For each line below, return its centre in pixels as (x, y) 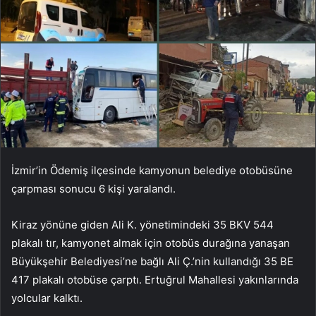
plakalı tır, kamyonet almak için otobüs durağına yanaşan (151, 243)
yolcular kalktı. (47, 298)
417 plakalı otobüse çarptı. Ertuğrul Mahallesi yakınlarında (155, 279)
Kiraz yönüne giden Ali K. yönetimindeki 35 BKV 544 (142, 224)
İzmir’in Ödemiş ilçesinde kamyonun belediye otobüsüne (152, 170)
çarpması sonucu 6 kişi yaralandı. (93, 188)
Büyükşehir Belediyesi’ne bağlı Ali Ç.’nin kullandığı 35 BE (152, 261)
